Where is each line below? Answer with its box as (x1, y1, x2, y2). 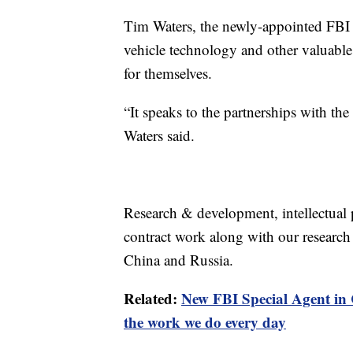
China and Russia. (124, 249, 233, 269)
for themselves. (124, 62, 212, 83)
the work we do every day (124, 310, 286, 333)
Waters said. (124, 124, 195, 145)
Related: (124, 287, 181, 309)
